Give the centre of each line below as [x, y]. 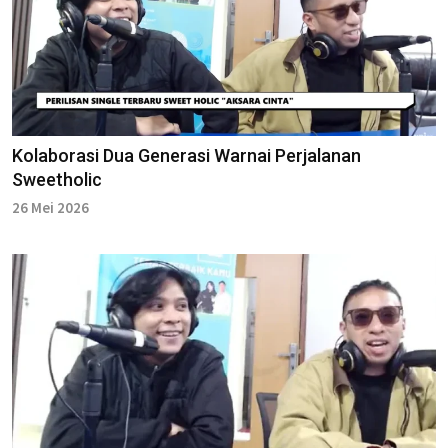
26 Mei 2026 [50, 207]
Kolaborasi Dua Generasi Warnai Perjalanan [186, 155]
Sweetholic [57, 179]
